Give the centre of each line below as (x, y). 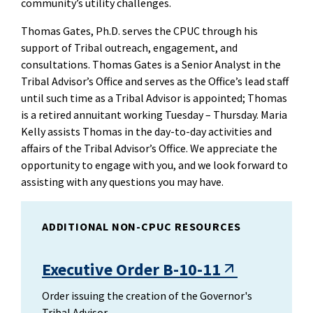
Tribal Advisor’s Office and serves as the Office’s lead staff (155, 81)
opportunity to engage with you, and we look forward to (154, 165)
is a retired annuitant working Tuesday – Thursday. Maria (154, 115)
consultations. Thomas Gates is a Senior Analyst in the (151, 64)
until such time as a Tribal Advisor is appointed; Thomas (154, 98)
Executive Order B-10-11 (131, 269)
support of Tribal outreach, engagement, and (129, 48)
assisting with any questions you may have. (122, 182)
